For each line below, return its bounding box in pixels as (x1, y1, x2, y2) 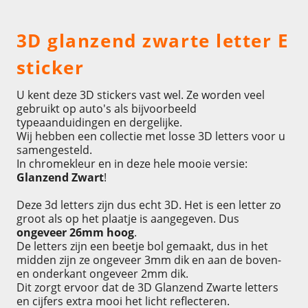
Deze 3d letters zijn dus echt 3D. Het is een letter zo (16, 197, 281, 213)
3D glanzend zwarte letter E (16, 28, 289, 54)
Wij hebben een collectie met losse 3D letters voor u (16, 129, 285, 144)
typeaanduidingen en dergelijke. (16, 115, 182, 131)
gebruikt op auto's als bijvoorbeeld (16, 101, 197, 117)
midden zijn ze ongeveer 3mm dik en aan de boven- (16, 252, 281, 268)
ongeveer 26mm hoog (16, 225, 134, 241)
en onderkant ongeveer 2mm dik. (16, 266, 188, 282)
